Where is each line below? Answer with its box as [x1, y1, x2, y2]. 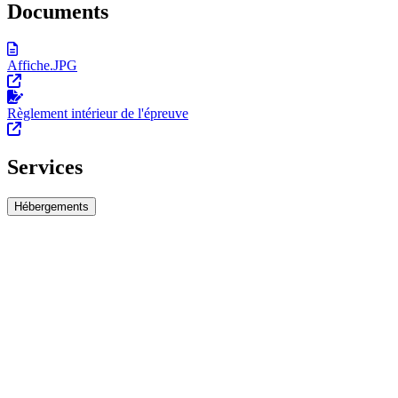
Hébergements [14, 200, 89, 214]
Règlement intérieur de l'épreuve [7, 106, 188, 122]
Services [7, 155, 83, 179]
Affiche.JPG [7, 58, 77, 74]
